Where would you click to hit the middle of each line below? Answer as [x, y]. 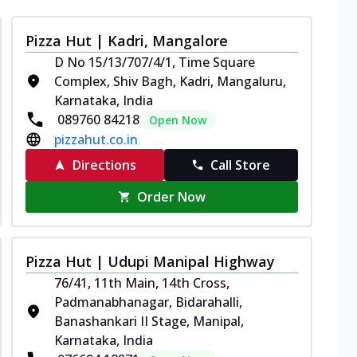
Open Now [178, 120]
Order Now [172, 196]
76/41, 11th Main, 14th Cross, [142, 282]
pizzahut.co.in [96, 139]
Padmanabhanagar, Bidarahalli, [148, 302]
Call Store [241, 165]
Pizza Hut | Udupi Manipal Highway [150, 261]
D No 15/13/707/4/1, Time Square [155, 62]
